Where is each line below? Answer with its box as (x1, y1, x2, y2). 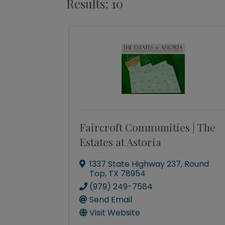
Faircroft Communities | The (79, 120, 215, 134)
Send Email (89, 194, 132, 205)
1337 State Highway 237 (89, 158, 181, 170)
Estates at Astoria (79, 135, 161, 149)
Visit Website (89, 207, 140, 218)
